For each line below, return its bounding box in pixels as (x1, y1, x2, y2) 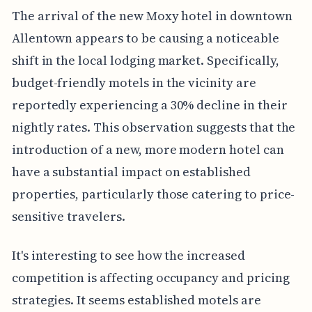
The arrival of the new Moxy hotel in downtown (11, 6, 292, 24)
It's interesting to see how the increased (11, 246, 245, 264)
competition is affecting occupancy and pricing (11, 268, 290, 286)
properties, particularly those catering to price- (11, 185, 295, 203)
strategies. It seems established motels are (11, 290, 261, 309)
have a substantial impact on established (11, 162, 251, 180)
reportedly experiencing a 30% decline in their (11, 95, 288, 114)
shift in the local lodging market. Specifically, (11, 51, 279, 69)
